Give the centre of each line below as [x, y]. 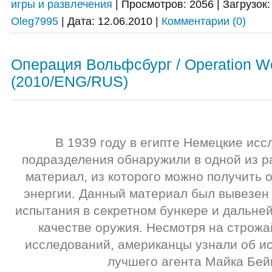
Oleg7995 [35, 21]
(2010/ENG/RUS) [70, 81]
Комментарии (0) [204, 21]
